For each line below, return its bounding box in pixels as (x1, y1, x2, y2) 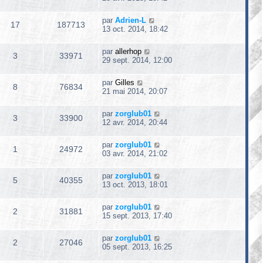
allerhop (115, 47, 141, 56)
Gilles (115, 78, 134, 87)
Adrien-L (115, 16, 146, 25)
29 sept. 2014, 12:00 (102, 56, 172, 65)
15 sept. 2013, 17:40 (102, 211, 172, 220)
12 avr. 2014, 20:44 (102, 118, 167, 127)
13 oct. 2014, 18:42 (102, 25, 168, 33)
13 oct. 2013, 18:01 (102, 180, 168, 189)
